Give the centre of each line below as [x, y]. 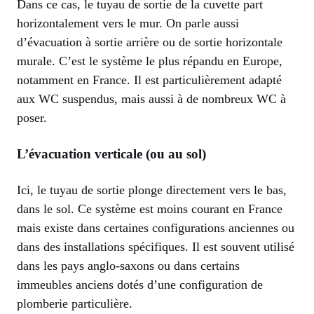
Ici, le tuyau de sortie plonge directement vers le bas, [152, 190]
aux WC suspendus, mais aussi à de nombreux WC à [151, 98]
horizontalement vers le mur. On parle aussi [128, 23]
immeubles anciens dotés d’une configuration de [140, 284]
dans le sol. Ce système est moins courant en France [150, 209]
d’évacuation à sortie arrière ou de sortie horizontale [150, 42]
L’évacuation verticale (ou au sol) [111, 153]
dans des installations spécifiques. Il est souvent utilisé [156, 246]
